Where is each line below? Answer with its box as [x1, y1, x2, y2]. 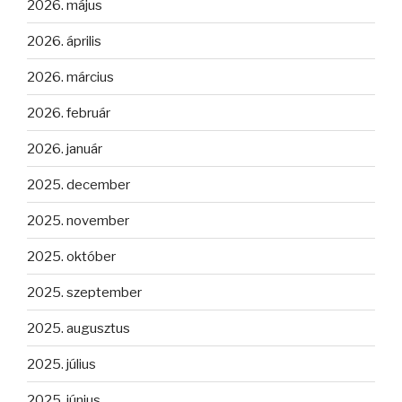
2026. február [27, 104, 110, 121]
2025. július [27, 355, 96, 372]
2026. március [27, 68, 114, 85]
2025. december [27, 176, 130, 193]
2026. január [27, 140, 102, 157]
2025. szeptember [27, 284, 142, 301]
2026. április [27, 32, 101, 49]
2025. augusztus [27, 319, 130, 336]
